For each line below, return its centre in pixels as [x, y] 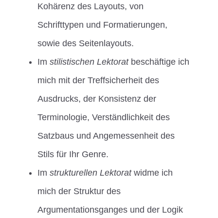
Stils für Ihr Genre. [73, 154]
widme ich [152, 173]
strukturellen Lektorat [91, 173]
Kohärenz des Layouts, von [91, 7]
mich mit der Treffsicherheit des [99, 81]
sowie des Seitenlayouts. [86, 44]
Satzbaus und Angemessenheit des [106, 136]
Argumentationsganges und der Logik [110, 210]
